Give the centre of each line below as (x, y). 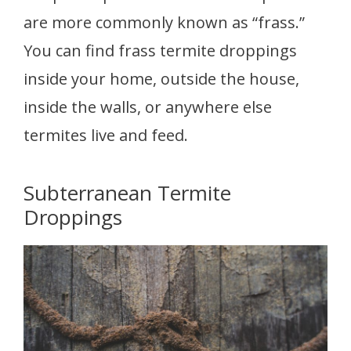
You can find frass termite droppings (160, 50)
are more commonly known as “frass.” (164, 22)
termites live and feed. (108, 135)
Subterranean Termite (127, 192)
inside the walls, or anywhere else (148, 107)
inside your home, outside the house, (161, 78)
